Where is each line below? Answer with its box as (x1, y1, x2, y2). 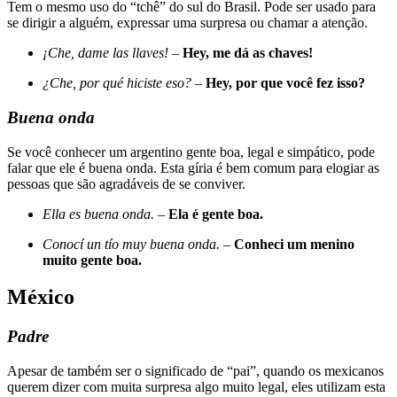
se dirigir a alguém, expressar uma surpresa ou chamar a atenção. (7, 15, 368, 31)
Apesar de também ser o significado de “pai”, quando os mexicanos (7, 363, 384, 379)
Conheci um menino (234, 236, 354, 252)
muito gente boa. (43, 252, 142, 268)
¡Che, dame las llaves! (43, 45, 168, 61)
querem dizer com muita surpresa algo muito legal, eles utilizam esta (7, 379, 385, 395)
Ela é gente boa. (168, 206, 263, 222)
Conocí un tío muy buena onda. (43, 236, 220, 252)
